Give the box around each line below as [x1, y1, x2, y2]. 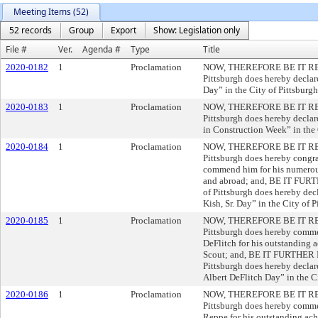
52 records [9, 24, 52, 36]
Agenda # [82, 43, 121, 55]
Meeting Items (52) [13, 6, 89, 18]
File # [6, 43, 27, 55]
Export [111, 24, 136, 36]
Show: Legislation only [153, 24, 240, 36]
